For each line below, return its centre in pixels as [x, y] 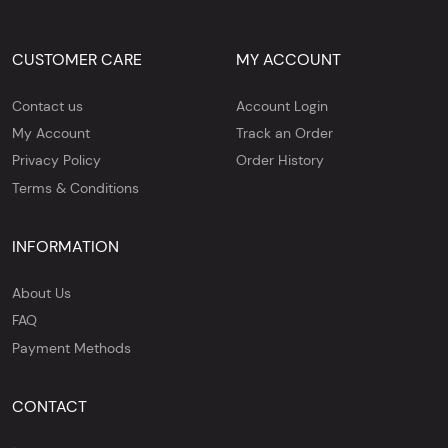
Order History [280, 160]
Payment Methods [71, 347]
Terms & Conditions [75, 187]
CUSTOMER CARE [77, 59]
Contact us [47, 105]
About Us [41, 292]
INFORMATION [65, 246]
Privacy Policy [56, 160]
